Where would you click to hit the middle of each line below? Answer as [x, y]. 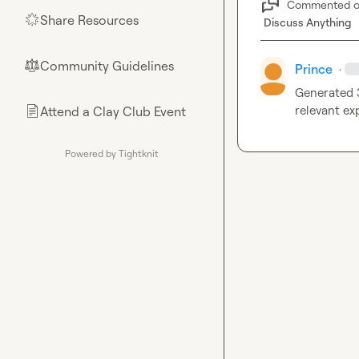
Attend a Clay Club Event [113, 111]
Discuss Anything [308, 22]
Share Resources [89, 20]
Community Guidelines [107, 66]
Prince [313, 69]
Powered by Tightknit [112, 153]
